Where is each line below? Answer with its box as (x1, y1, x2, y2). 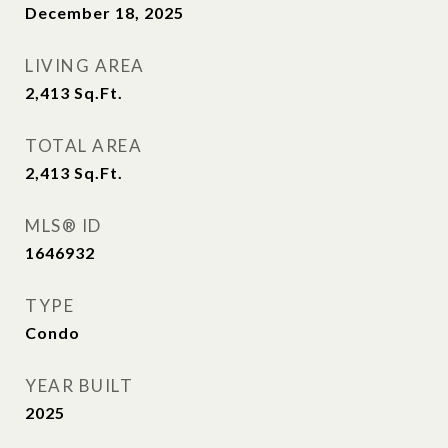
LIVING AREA (25, 55, 145, 76)
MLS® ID (25, 215, 102, 236)
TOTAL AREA (25, 135, 142, 156)
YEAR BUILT (25, 375, 133, 396)
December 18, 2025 (25, 3, 184, 22)
